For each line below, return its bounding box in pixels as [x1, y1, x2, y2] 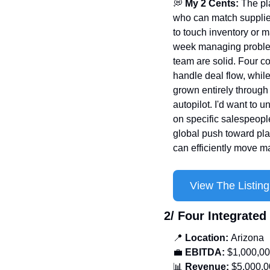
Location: [183, 233, 231, 243]
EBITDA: [185, 247, 225, 258]
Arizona [231, 233, 264, 243]
